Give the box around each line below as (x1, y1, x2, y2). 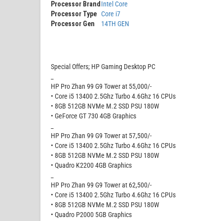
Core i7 (101, 10, 120, 18)
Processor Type (51, 10, 97, 18)
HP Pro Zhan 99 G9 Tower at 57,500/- (51, 131, 151, 140)
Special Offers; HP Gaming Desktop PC (51, 62, 155, 71)
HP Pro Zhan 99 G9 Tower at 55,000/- (51, 82, 151, 90)
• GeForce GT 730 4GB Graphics (51, 111, 136, 120)
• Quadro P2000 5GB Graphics (51, 210, 132, 219)
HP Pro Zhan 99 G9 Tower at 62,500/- (51, 181, 151, 189)
